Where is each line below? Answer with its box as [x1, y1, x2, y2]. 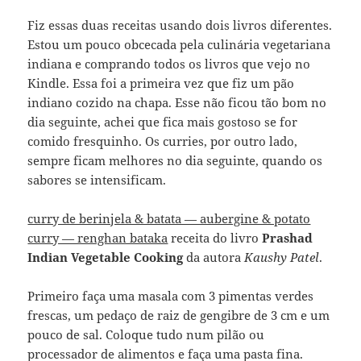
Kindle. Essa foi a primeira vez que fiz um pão [27, 75, 295, 92]
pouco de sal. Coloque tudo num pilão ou [27, 326, 265, 343]
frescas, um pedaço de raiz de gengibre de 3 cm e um [27, 307, 330, 324]
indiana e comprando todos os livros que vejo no [27, 56, 311, 73]
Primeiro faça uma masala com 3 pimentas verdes [27, 288, 314, 305]
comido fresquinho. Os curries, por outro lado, [27, 133, 298, 150]
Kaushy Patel [244, 249, 320, 266]
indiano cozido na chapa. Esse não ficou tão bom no [27, 94, 327, 111]
